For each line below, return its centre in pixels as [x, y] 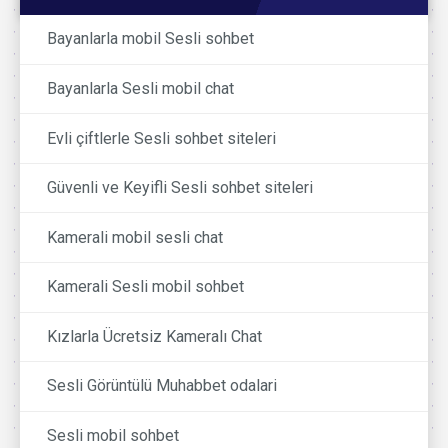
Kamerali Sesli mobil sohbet [146, 287]
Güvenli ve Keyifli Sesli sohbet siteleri [180, 188]
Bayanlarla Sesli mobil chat [141, 89]
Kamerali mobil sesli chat [135, 237]
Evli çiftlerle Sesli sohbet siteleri [162, 138]
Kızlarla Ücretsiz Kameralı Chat [155, 336]
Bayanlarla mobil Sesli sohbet [151, 39]
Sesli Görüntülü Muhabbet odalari [162, 386]
